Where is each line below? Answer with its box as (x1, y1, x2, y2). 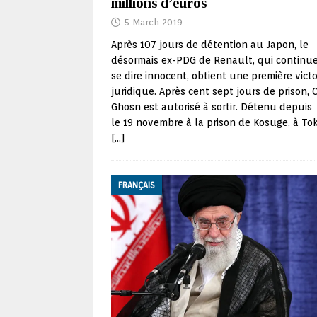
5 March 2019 (124, 17, 183, 28)
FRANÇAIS (118, 180, 155, 191)
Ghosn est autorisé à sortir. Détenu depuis (111, 101, 312, 113)
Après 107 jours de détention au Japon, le (111, 39, 309, 51)
